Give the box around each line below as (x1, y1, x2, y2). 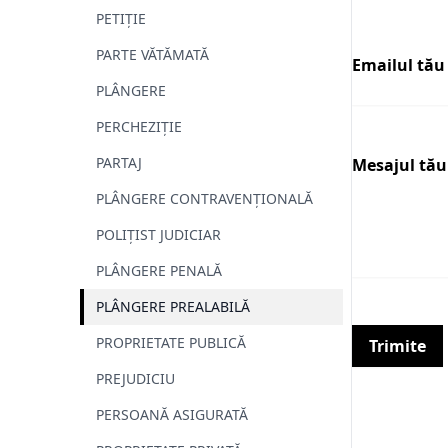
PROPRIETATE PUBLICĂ (96, 333, 246, 353)
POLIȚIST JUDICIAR (96, 225, 221, 245)
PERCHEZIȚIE (96, 117, 182, 137)
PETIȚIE (96, 9, 146, 29)
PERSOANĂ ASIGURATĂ (96, 405, 248, 425)
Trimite (369, 335, 426, 358)
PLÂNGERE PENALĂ (96, 261, 222, 281)
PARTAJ (96, 153, 142, 173)
